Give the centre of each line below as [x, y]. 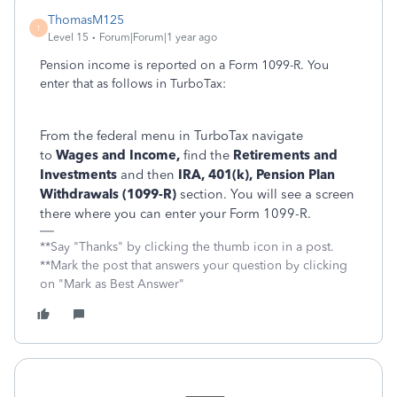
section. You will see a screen [265, 194]
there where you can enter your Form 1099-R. [175, 214]
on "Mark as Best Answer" [112, 284]
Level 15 [68, 37]
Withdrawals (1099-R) [108, 194]
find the [208, 155]
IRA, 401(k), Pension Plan [255, 175]
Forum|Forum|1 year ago [158, 37]
